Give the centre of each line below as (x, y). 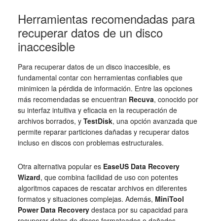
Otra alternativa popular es (60, 166)
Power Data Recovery (53, 209)
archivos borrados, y (50, 121)
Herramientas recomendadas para (106, 18)
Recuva (141, 99)
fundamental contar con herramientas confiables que (100, 77)
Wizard (29, 177)
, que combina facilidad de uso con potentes (109, 177)
